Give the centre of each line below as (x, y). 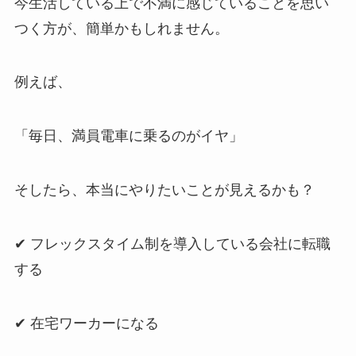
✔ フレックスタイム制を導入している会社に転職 (172, 244)
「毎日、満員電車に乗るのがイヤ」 (128, 136)
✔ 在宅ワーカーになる (86, 323)
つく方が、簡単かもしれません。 (121, 28)
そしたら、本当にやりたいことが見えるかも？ (164, 190)
